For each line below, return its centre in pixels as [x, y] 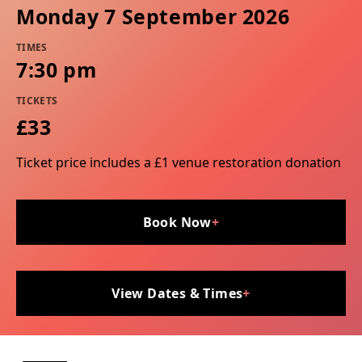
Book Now [177, 223]
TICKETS [37, 101]
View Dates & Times [177, 294]
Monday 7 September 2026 [153, 17]
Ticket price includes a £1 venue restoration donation [179, 163]
